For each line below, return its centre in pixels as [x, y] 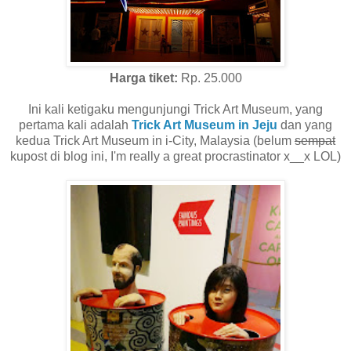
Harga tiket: [143, 78]
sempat [315, 141]
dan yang [305, 125]
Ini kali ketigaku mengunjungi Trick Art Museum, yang [175, 110]
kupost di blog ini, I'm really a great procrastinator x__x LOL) [175, 157]
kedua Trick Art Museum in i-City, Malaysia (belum [155, 141]
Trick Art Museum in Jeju [204, 125]
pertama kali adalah [75, 125]
